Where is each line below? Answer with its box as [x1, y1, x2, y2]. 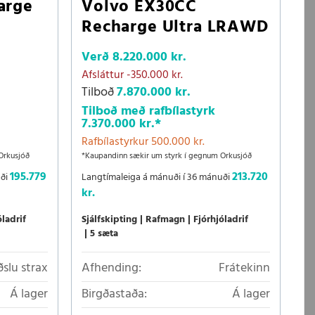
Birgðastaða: [82, 283, 147, 304]
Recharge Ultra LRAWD [82, 13, 269, 41]
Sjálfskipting [82, 211, 137, 228]
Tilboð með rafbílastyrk [82, 101, 215, 122]
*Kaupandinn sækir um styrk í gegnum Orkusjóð [82, 148, 252, 163]
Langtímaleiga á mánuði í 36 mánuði [82, 169, 232, 186]
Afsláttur [82, 65, 127, 84]
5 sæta [90, 225, 118, 242]
